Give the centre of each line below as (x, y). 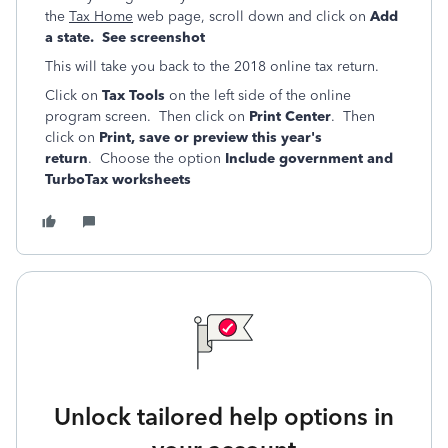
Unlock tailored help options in (224, 416)
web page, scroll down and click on (251, 16)
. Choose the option (156, 158)
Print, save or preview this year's (210, 137)
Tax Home (101, 16)
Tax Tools (135, 95)
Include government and (309, 158)
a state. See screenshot (125, 37)
